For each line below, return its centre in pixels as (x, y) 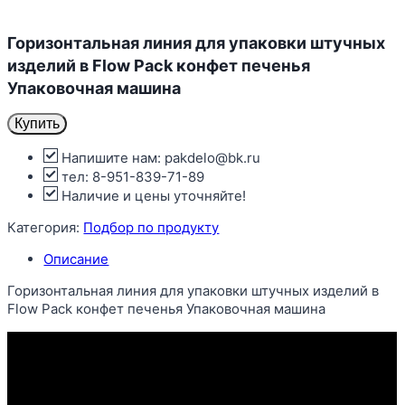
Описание (76, 259)
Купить (38, 123)
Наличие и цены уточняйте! (152, 195)
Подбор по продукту (151, 227)
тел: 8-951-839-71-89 (132, 176)
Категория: (46, 227)
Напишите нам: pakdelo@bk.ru (160, 157)
